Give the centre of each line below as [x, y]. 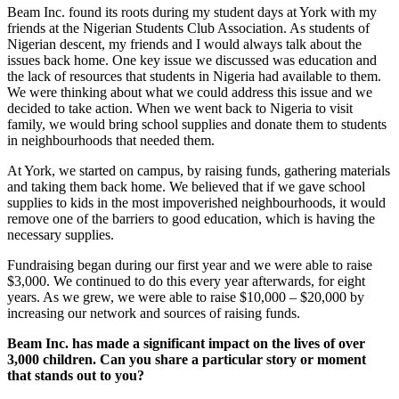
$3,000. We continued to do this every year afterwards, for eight [186, 281]
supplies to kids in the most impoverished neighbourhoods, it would [196, 203]
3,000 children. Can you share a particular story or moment [187, 360]
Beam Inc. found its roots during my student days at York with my [192, 12]
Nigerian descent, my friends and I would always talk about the [184, 45]
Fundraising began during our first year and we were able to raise [190, 265]
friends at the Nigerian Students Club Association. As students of [188, 28]
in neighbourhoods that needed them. [111, 141]
